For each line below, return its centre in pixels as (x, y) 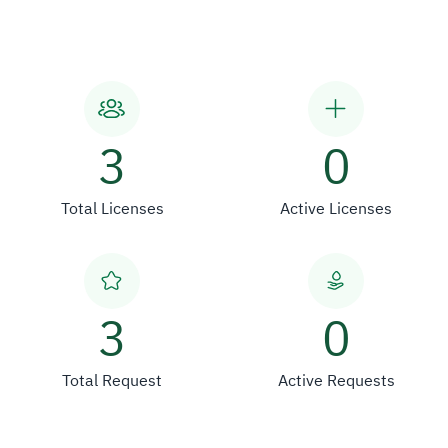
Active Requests (336, 380)
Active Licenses (336, 208)
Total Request (112, 380)
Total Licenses (112, 208)
